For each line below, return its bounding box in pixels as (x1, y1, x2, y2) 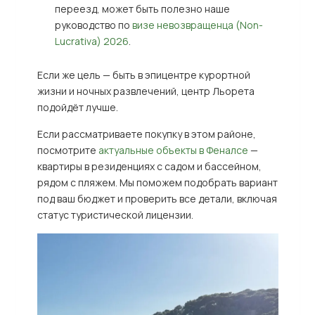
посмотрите (37, 143, 98, 157)
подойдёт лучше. (37, 100, 118, 114)
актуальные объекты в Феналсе (98, 143, 248, 157)
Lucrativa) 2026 (54, 34, 129, 48)
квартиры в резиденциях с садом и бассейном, (37, 159, 262, 173)
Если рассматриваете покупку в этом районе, (37, 127, 256, 141)
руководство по (54, 18, 132, 32)
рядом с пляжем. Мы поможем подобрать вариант (37, 175, 278, 189)
